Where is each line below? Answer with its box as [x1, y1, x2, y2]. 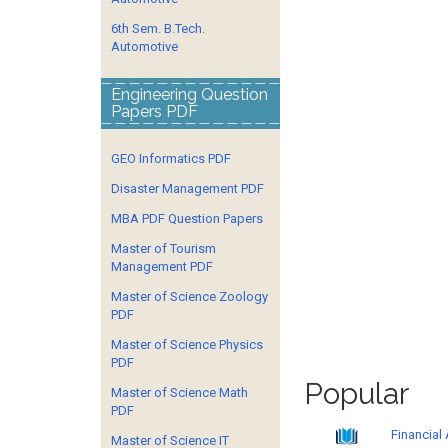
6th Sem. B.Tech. [111, 21, 205, 36]
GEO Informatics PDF [111, 151, 231, 166]
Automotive [111, 39, 178, 54]
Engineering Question [111, 85, 268, 104]
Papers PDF [111, 102, 198, 121]
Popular [303, 375, 409, 411]
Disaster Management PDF [111, 181, 264, 196]
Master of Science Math [111, 385, 248, 400]
